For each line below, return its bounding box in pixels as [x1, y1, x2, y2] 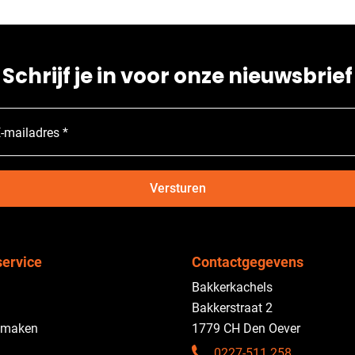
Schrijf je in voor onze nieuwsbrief [2, 62, 353, 90]
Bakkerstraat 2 [192, 300, 273, 315]
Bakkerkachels [192, 280, 273, 295]
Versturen [149, 181, 206, 197]
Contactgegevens [192, 254, 303, 270]
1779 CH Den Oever [192, 321, 300, 336]
